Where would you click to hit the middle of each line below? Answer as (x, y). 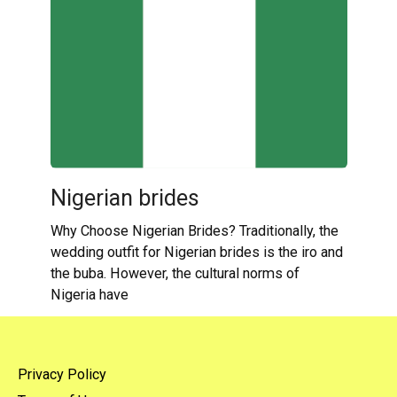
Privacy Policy (62, 374)
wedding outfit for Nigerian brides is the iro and (196, 252)
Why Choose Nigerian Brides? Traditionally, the (194, 230)
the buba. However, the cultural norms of (175, 273)
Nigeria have (89, 294)
